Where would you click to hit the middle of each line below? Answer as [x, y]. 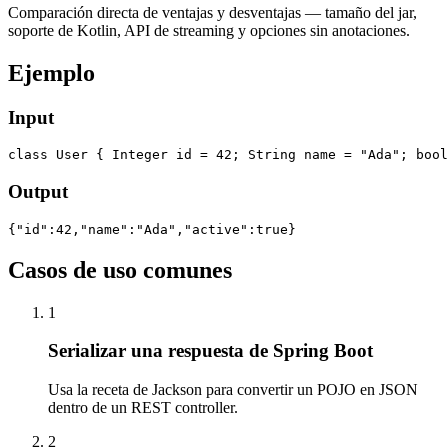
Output [38, 191]
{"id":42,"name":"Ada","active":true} [152, 229]
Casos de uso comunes [120, 269]
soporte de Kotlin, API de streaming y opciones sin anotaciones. [209, 30]
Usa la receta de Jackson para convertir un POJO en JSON [233, 389]
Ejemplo [51, 72]
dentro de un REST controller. [143, 407]
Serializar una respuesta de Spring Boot [210, 351]
